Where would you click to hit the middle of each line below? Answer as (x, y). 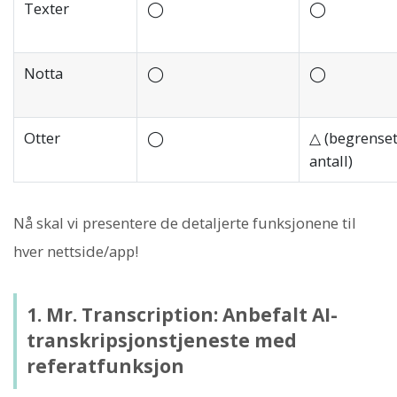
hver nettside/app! (76, 252)
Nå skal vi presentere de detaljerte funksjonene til (185, 223)
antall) (331, 161)
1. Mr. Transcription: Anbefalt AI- (182, 315)
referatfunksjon (105, 366)
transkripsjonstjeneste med (161, 341)
